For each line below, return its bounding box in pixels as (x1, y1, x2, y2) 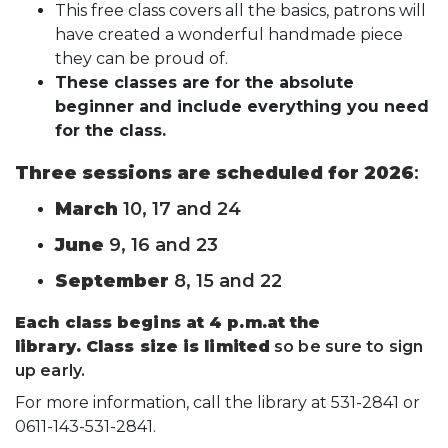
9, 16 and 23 (104, 234, 218, 257)
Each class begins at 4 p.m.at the (15, 313, 321, 333)
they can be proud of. (55, 49, 228, 69)
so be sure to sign (270, 337, 423, 357)
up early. (15, 361, 89, 381)
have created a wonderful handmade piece (55, 25, 403, 45)
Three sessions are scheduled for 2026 (15, 162, 414, 185)
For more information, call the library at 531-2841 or (15, 393, 420, 413)
